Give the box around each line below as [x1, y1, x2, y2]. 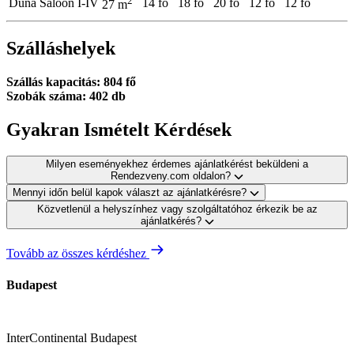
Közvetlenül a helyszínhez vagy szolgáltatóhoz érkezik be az [36, 203, 318, 216]
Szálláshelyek [6, 37, 115, 58]
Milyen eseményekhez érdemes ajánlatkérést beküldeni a [46, 158, 308, 171]
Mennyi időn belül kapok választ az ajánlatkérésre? [13, 186, 250, 199]
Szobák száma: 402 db [6, 88, 126, 103]
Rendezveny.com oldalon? [111, 170, 234, 183]
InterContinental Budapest [6, 331, 137, 345]
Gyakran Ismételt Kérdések [6, 119, 232, 140]
